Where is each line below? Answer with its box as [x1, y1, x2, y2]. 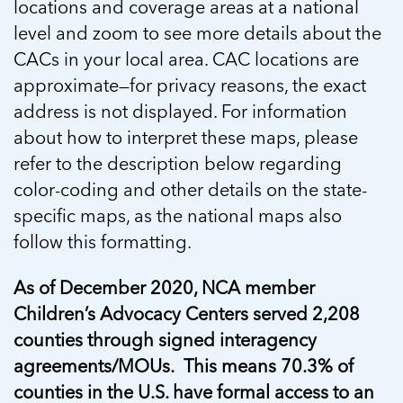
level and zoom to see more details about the [13, 20, 381, 46]
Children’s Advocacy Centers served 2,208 [13, 300, 360, 327]
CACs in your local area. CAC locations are [13, 46, 359, 72]
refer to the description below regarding [13, 150, 342, 176]
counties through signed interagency [13, 327, 317, 353]
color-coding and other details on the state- [13, 176, 367, 202]
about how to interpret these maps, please [13, 124, 358, 150]
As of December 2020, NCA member [13, 274, 315, 300]
